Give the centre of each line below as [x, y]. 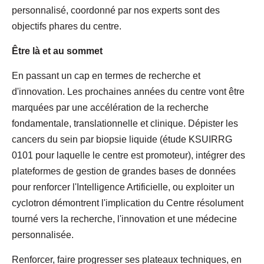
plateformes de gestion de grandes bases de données [124, 171]
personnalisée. [43, 235]
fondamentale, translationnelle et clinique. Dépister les [125, 123]
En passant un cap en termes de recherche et [106, 75]
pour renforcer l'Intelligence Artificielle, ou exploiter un [123, 187]
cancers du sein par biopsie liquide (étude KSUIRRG [122, 139]
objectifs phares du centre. [67, 26]
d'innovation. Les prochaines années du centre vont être [128, 91]
